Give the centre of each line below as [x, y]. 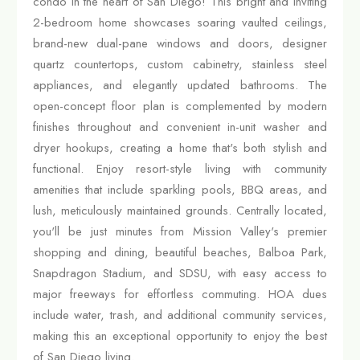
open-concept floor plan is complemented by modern [180, 106]
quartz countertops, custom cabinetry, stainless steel [180, 64]
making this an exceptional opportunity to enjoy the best [180, 335]
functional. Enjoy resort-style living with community [180, 168]
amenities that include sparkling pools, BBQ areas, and [180, 189]
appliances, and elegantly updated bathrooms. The [180, 85]
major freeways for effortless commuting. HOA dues [180, 294]
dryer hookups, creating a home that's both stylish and [180, 147]
